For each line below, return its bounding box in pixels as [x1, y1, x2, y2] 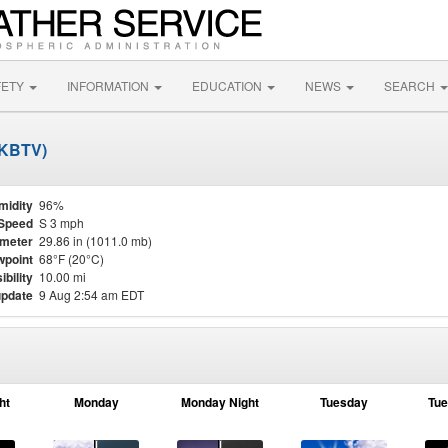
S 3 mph [39, 214, 84, 231]
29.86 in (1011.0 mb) [39, 232, 152, 249]
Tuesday [320, 393, 368, 411]
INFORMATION [67, 77, 152, 94]
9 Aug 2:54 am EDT [39, 286, 144, 303]
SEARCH [384, 77, 438, 94]
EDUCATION [192, 77, 265, 94]
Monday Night [181, 393, 259, 411]
